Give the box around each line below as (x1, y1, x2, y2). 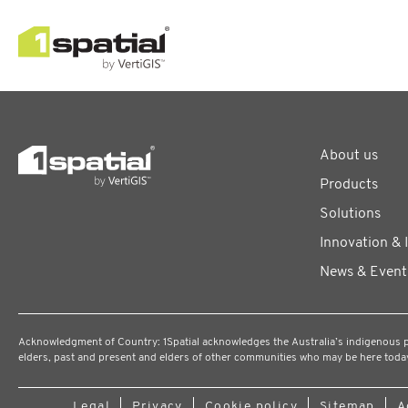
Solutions (320, 207, 382, 221)
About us (320, 148, 379, 163)
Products (320, 178, 379, 192)
